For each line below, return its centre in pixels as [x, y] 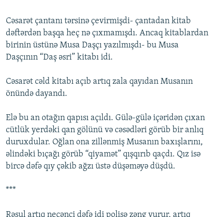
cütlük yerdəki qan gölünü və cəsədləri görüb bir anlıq [105, 130]
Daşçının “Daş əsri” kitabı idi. [59, 58]
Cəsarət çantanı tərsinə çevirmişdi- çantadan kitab [98, 21]
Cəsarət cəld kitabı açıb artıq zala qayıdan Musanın [99, 82]
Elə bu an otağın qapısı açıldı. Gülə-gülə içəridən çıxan [105, 118]
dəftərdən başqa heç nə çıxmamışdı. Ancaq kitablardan [107, 33]
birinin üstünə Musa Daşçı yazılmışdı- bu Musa [92, 46]
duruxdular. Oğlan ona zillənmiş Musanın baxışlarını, [104, 142]
